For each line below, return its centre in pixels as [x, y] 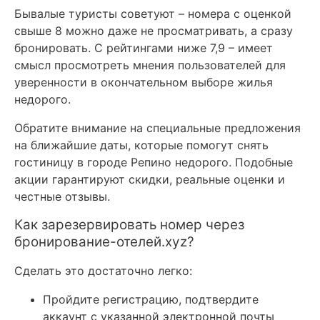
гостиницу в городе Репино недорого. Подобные [154, 162]
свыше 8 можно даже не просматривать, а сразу [154, 30]
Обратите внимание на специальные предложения [157, 127]
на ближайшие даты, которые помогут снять [141, 145]
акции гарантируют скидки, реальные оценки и [150, 179]
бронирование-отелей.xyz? [104, 241]
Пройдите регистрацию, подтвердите [151, 299]
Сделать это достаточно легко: [103, 270]
